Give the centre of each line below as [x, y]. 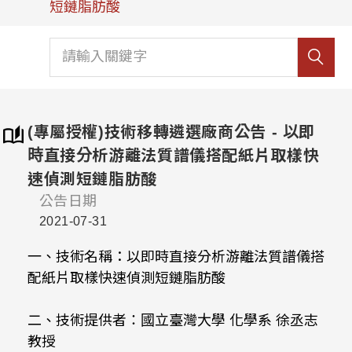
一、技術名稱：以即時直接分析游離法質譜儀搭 [176, 257]
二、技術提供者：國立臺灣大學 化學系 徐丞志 [173, 321]
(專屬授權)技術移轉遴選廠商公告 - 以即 [172, 132]
